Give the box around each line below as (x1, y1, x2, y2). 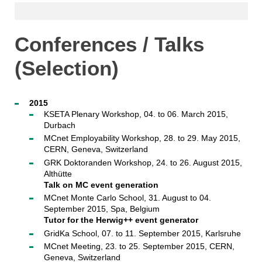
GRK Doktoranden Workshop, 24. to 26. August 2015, (43, 157, 242, 167)
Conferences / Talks (14, 32, 204, 56)
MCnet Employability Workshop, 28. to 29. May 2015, (43, 133, 240, 143)
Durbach (43, 120, 75, 130)
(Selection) (14, 56, 119, 80)
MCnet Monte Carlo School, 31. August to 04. (43, 193, 211, 202)
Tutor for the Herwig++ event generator (43, 215, 198, 225)
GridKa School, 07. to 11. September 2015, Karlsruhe (43, 228, 241, 238)
